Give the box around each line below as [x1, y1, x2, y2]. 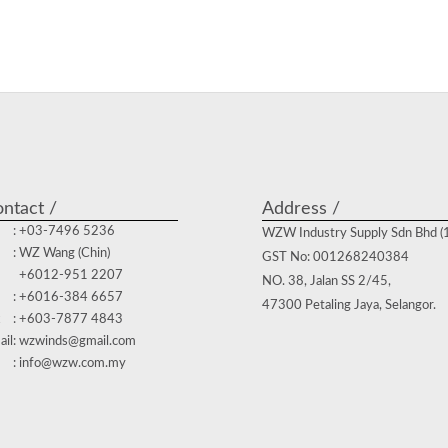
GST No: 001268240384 [262, 250, 409, 264]
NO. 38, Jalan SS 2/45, [262, 274, 391, 288]
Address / [262, 199, 340, 218]
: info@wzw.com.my [13, 356, 126, 370]
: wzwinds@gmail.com [13, 334, 136, 348]
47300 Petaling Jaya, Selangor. [262, 298, 436, 312]
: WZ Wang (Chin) [13, 246, 110, 260]
